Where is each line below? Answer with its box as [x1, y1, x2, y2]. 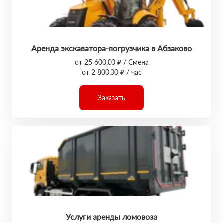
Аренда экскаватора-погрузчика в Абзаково [31, 43, 192, 53]
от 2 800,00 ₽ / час [81, 68, 142, 76]
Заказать [98, 93, 125, 102]
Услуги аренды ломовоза [66, 212, 157, 221]
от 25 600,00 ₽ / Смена [74, 58, 149, 66]
